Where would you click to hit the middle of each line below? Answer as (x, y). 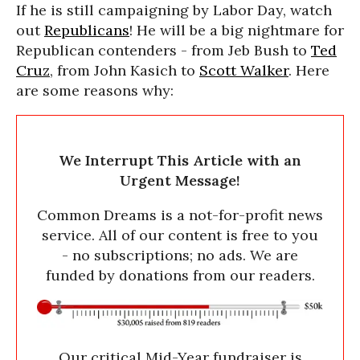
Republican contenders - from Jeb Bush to (164, 50)
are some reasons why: (95, 90)
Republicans (87, 30)
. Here (309, 70)
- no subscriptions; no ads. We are (180, 255)
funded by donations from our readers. (180, 275)
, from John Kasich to (125, 70)
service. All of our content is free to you (180, 235)
